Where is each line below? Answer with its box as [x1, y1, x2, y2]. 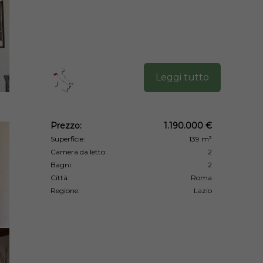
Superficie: [50, 134, 85, 143]
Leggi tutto [156, 71, 209, 83]
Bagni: [50, 160, 73, 169]
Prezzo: [50, 120, 82, 131]
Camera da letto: [50, 147, 107, 156]
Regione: [50, 186, 80, 195]
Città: [50, 173, 69, 182]
